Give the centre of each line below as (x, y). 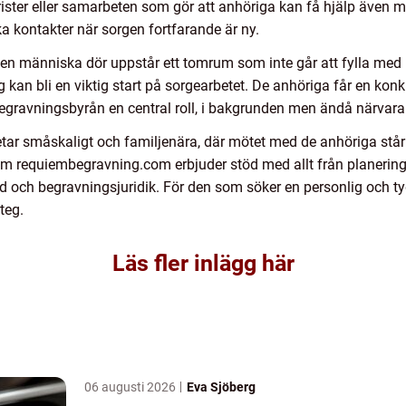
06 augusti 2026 (131, 387)
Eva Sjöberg (221, 387)
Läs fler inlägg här (203, 264)
